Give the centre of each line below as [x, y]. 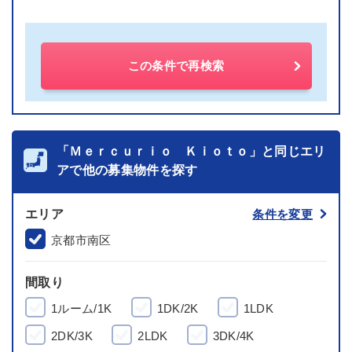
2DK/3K [72, 336]
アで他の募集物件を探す [127, 170]
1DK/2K [178, 308]
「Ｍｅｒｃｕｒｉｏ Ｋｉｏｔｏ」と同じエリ [191, 151]
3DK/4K [233, 336]
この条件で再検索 [176, 66]
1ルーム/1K [82, 308]
